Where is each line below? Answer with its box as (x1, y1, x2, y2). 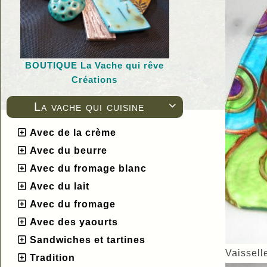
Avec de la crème (30, 127, 116, 138)
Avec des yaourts (30, 216, 118, 227)
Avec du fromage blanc (30, 163, 147, 173)
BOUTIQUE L (25, 60, 87, 70)
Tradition (30, 252, 75, 263)
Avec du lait (30, 181, 89, 191)
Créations (72, 74, 118, 85)
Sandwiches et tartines (30, 234, 145, 245)
